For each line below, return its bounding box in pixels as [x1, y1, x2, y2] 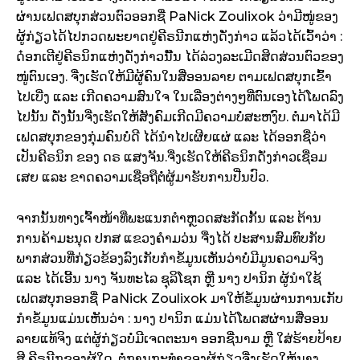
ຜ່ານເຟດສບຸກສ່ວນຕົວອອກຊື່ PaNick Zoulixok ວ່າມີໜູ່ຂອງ [16, 9, 338, 25]
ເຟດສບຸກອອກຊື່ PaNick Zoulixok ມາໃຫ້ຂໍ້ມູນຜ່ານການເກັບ [16, 291, 343, 307]
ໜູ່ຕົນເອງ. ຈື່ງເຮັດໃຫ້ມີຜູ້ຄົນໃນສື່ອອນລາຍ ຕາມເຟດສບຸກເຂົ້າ [16, 69, 332, 85]
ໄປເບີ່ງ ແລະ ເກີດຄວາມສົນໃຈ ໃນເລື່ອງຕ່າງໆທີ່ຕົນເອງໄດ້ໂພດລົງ [16, 89, 344, 105]
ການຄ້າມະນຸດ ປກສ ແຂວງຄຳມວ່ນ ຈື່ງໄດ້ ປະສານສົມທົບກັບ [16, 231, 325, 247]
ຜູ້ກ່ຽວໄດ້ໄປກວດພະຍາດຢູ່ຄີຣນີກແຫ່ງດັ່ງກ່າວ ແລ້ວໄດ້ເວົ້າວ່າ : [16, 29, 342, 45]
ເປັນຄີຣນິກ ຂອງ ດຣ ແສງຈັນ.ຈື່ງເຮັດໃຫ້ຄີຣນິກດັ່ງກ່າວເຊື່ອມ [16, 149, 327, 166]
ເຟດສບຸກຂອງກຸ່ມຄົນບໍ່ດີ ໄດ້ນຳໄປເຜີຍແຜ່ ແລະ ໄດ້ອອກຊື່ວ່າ [16, 129, 326, 145]
